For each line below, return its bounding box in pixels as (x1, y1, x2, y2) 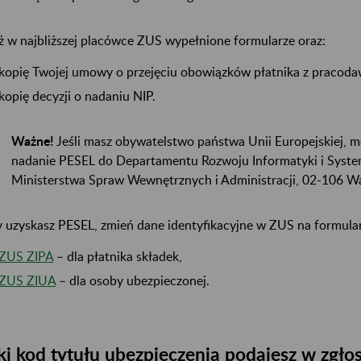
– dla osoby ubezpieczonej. (56, 272, 210, 288)
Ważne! (11, 133, 56, 149)
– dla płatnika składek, (53, 248, 182, 264)
